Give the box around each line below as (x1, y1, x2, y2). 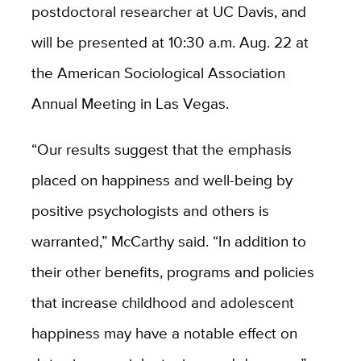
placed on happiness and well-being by (31, 168, 293, 192)
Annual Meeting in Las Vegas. (31, 92, 229, 115)
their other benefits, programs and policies (31, 260, 314, 284)
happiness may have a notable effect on (31, 322, 297, 345)
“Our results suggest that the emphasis (31, 138, 292, 161)
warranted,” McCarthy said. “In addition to (31, 230, 306, 253)
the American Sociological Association (31, 61, 285, 85)
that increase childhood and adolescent (31, 291, 294, 314)
